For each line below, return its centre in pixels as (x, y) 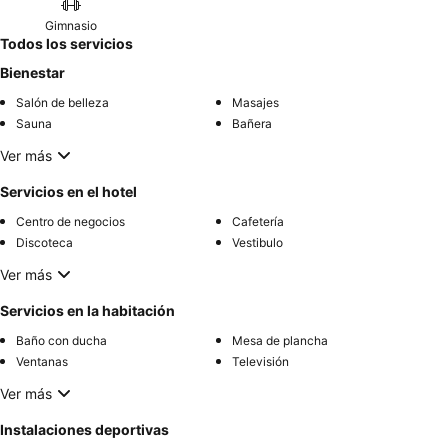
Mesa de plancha (280, 341)
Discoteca (44, 243)
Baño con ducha (61, 341)
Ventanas (42, 362)
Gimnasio (70, 26)
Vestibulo (257, 243)
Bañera (252, 124)
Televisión (260, 362)
